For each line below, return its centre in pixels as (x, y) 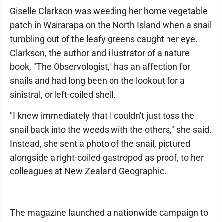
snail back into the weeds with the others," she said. (111, 130)
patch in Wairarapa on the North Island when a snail (111, 25)
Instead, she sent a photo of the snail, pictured (100, 143)
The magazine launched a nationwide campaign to (109, 212)
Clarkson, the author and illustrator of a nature (100, 53)
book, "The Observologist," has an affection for (100, 67)
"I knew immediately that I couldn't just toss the (102, 116)
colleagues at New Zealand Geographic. (88, 171)
